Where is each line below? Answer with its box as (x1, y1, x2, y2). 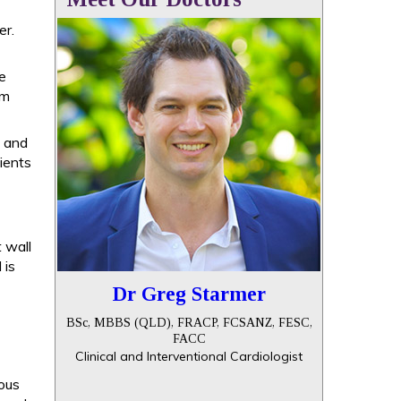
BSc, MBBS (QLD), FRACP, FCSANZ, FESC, (65, 316, 312, 329)
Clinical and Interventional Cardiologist (75, 348, 303, 364)
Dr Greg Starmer (112, 283, 266, 305)
